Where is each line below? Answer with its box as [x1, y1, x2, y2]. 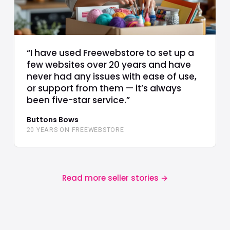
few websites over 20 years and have [26, 59, 191, 71]
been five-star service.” [26, 94, 130, 107]
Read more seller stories [62, 172, 161, 184]
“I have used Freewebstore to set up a [26, 47, 194, 60]
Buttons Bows [26, 114, 79, 125]
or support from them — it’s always [26, 82, 181, 95]
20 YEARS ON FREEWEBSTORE [26, 126, 124, 134]
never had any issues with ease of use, [26, 70, 197, 83]
